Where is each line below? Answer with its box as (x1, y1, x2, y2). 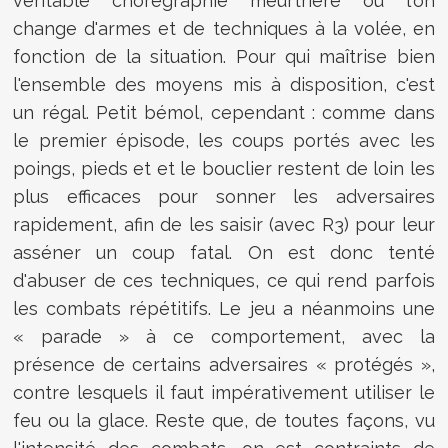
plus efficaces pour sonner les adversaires (13, 186, 435, 208)
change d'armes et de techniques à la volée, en (13, 18, 435, 40)
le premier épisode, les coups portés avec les (13, 130, 435, 152)
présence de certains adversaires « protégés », (13, 354, 435, 376)
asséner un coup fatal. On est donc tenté (13, 242, 435, 264)
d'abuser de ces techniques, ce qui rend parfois (13, 270, 435, 292)
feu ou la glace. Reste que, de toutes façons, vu (13, 410, 435, 432)
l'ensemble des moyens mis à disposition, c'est (13, 74, 435, 96)
